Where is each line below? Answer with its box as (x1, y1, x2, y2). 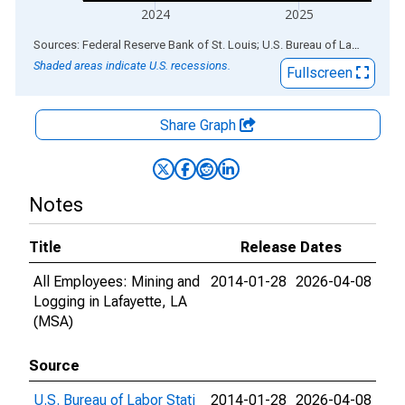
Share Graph (160, 117, 240, 134)
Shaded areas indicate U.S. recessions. (33, 59, 231, 72)
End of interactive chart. (15, 35, 164, 52)
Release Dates (240, 239, 342, 256)
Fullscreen (287, 64, 356, 81)
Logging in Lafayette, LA (33, 293, 187, 310)
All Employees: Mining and (33, 273, 200, 290)
